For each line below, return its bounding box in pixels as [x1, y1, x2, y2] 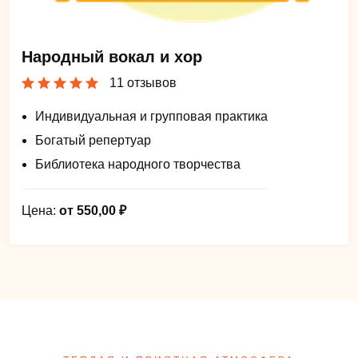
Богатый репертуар [35, 133, 151, 147]
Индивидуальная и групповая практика [35, 109, 268, 123]
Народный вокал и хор [22, 47, 202, 66]
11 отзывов [109, 75, 177, 89]
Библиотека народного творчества [35, 157, 241, 171]
